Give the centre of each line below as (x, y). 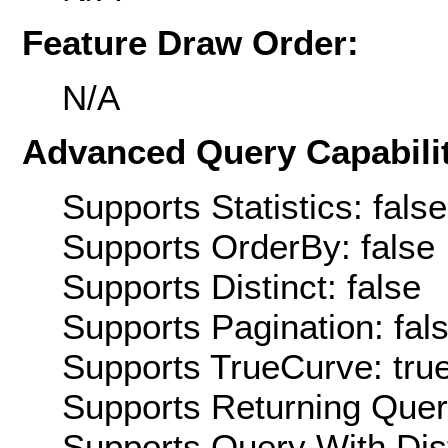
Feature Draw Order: (190, 43)
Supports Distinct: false (241, 286)
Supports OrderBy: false (248, 246)
